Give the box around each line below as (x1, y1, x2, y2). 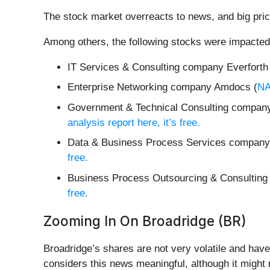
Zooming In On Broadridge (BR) (43, 212, 246, 229)
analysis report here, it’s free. (67, 116, 200, 128)
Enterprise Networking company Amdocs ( (67, 81, 257, 93)
